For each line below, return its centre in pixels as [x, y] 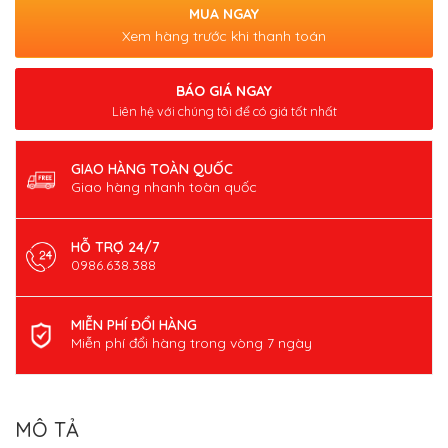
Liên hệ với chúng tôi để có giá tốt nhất [224, 110]
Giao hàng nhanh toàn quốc [164, 186]
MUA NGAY [224, 13]
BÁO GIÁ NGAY [224, 90]
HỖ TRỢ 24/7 [115, 246]
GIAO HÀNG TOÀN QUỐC [152, 168]
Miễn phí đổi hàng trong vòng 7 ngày [191, 342]
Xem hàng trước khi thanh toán [224, 35]
